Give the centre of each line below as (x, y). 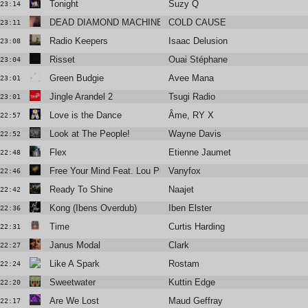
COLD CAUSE (198, 23)
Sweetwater (72, 283)
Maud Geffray (196, 301)
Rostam (184, 264)
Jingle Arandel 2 (81, 97)
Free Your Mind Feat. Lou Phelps (115, 171)
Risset (62, 60)
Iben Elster (190, 208)
